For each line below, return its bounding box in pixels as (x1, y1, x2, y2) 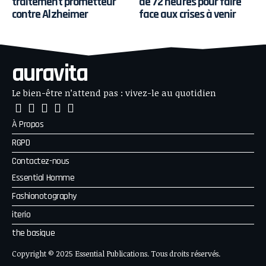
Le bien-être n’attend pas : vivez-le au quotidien (12, 87, 216, 99)
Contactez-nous (12, 155, 69, 168)
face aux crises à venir (139, 7, 236, 23)
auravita (12, 59, 88, 90)
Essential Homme (12, 172, 75, 185)
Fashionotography (12, 190, 77, 203)
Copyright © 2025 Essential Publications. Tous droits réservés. (12, 248, 220, 259)
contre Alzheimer (12, 7, 88, 23)
